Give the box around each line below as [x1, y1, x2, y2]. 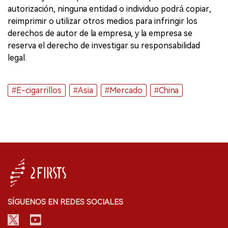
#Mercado [105, 85, 142, 95]
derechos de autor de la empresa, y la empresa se [8, 28, 192, 38]
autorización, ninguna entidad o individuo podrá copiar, [8, 4, 211, 14]
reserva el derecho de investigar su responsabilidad [8, 41, 200, 50]
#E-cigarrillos [12, 85, 62, 95]
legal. [8, 53, 26, 63]
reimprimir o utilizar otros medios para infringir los [8, 16, 197, 26]
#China [154, 85, 179, 95]
